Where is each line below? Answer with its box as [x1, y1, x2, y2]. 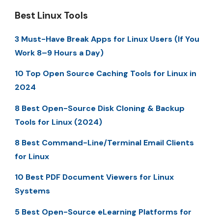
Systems [15, 186, 50, 196]
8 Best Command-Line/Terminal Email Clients [15, 137, 194, 148]
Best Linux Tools [15, 9, 88, 22]
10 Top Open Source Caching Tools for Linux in [15, 68, 196, 79]
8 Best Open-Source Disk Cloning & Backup [15, 103, 185, 113]
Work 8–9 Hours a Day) [15, 47, 104, 58]
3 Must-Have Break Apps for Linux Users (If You [15, 33, 199, 44]
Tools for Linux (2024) [15, 116, 102, 127]
